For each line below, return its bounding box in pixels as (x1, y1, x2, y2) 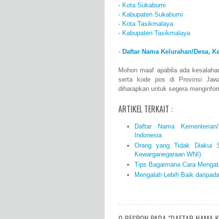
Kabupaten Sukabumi (122, 11, 183, 19)
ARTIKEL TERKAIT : (118, 103, 173, 115)
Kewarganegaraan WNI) (134, 150, 201, 158)
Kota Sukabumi (122, 1, 166, 9)
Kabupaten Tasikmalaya (122, 29, 190, 37)
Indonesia (134, 131, 162, 139)
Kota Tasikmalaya (122, 20, 173, 28)
